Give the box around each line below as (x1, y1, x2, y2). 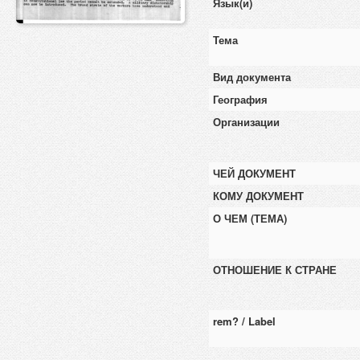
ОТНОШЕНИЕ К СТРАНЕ (213, 262, 337, 277)
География (213, 92, 268, 107)
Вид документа (213, 69, 291, 84)
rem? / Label (213, 313, 276, 329)
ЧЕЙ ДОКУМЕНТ (213, 166, 296, 181)
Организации (213, 114, 280, 129)
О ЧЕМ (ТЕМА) (213, 211, 287, 226)
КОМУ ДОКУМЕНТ (213, 188, 304, 203)
